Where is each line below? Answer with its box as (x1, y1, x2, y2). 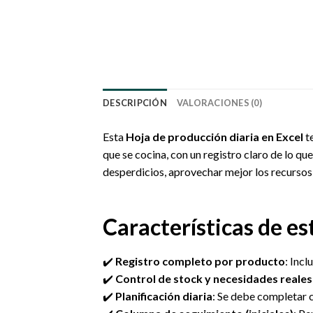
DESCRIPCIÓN (103, 96, 167, 108)
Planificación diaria (115, 289, 212, 303)
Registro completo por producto (115, 254, 285, 268)
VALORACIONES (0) (176, 96, 262, 108)
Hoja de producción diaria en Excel (126, 129, 303, 143)
